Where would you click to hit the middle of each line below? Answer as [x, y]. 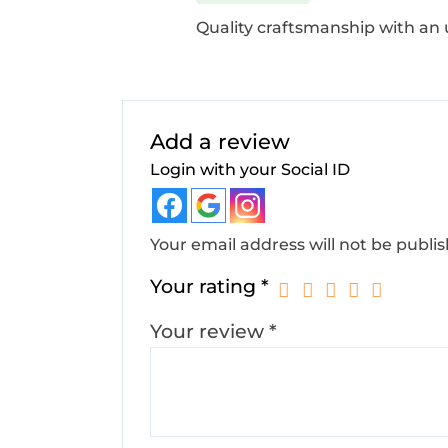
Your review [209, 330]
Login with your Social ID [249, 169]
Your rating [205, 285]
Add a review [219, 140]
